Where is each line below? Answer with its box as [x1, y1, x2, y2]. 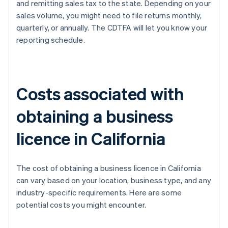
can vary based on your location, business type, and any [16, 175, 212, 186]
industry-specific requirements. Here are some [16, 187, 182, 198]
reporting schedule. [16, 35, 85, 45]
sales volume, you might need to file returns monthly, [16, 10, 202, 21]
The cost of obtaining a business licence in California [16, 163, 201, 174]
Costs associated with [16, 82, 184, 105]
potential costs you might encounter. [16, 199, 147, 210]
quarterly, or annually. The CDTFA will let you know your [16, 22, 208, 33]
